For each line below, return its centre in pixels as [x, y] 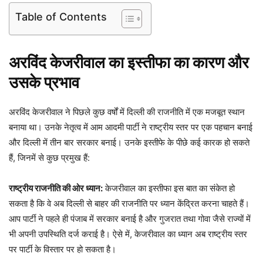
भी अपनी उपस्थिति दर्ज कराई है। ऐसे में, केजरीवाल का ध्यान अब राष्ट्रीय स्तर [128, 234]
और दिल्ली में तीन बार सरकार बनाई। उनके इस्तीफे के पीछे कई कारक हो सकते [129, 143]
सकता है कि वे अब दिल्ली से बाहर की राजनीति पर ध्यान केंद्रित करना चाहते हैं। [129, 204]
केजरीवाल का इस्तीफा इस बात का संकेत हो [169, 188]
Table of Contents [61, 17]
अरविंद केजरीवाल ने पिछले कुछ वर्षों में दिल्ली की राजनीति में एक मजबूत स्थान [127, 112]
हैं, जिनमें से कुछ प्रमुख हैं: [49, 158]
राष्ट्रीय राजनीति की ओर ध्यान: [56, 188]
